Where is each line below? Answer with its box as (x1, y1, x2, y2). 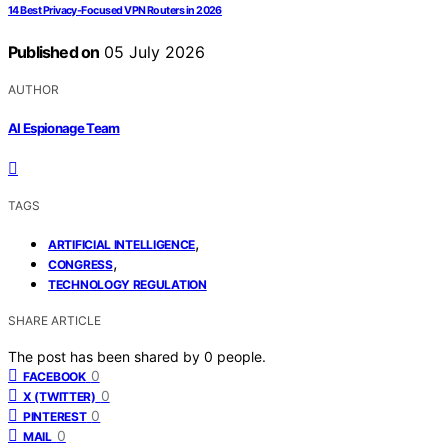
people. (217, 347, 266, 365)
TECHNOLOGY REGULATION (48, 276, 207, 292)
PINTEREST (23, 408, 87, 424)
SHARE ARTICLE (8, 312, 101, 328)
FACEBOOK (23, 368, 86, 384)
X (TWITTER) (23, 388, 96, 404)
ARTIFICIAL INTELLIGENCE (48, 236, 196, 252)
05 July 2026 (99, 42, 206, 63)
